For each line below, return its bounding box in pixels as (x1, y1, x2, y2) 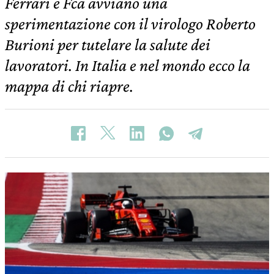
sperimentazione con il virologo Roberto (5, 14, 256, 33)
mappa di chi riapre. (5, 76, 133, 95)
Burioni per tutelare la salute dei (5, 35, 210, 54)
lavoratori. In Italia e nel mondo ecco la (5, 56, 250, 75)
